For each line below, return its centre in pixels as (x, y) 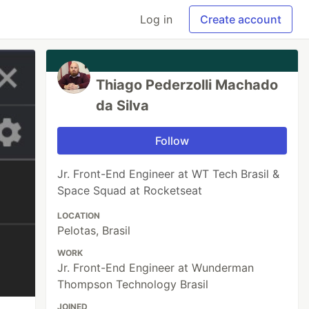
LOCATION (79, 216)
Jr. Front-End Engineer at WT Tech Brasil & (169, 174)
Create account (241, 19)
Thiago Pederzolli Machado (187, 85)
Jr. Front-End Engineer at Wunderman (156, 268)
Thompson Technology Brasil (133, 284)
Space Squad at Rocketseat (130, 190)
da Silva (123, 106)
